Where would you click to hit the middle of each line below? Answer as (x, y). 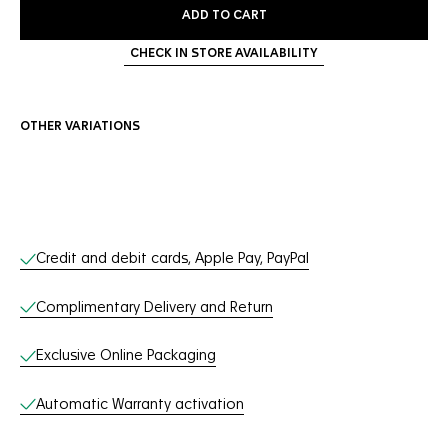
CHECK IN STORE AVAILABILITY (224, 54)
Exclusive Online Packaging (126, 356)
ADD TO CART (224, 16)
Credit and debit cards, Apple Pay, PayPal (172, 259)
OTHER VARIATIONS (80, 127)
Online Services (111, 251)
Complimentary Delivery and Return (154, 307)
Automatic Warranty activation (140, 404)
